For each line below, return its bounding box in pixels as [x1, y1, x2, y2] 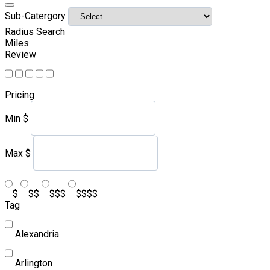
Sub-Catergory [5, 10, 66, 22]
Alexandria [15, 228, 59, 240]
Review [5, 48, 36, 60]
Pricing [5, 89, 34, 101]
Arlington [15, 257, 52, 269]
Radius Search [5, 25, 65, 37]
